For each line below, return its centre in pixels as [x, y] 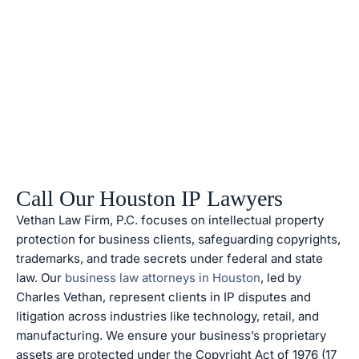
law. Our [39, 278]
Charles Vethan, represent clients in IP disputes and [163, 297]
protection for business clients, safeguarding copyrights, [178, 239]
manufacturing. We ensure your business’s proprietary [171, 335]
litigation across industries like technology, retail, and [167, 316]
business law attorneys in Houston [161, 278]
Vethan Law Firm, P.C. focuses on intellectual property [170, 220]
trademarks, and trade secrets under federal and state [169, 258]
